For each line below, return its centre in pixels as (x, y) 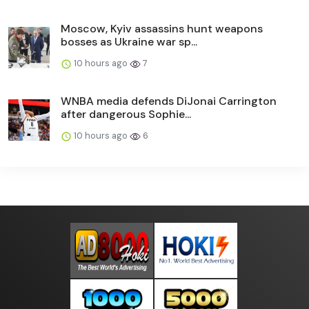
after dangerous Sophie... (126, 114)
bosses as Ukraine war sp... (129, 42)
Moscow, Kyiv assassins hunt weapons (162, 29)
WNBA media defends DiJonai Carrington (169, 101)
